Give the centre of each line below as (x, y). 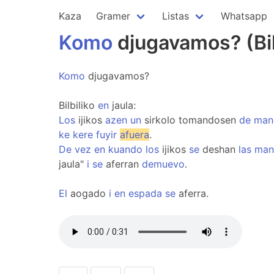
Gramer (113, 16)
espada (145, 193)
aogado (88, 193)
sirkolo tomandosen (190, 120)
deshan (219, 149)
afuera (135, 135)
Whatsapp (244, 16)
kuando (125, 149)
